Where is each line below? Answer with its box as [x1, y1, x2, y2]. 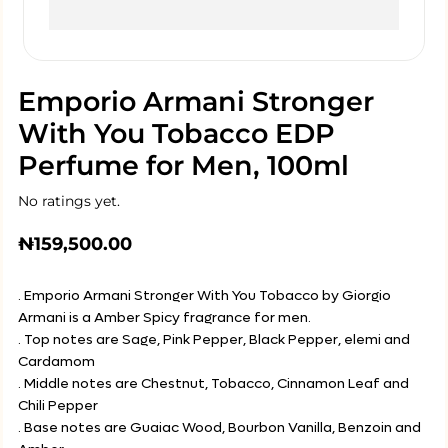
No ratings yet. [18, 192, 120, 210]
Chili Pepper [18, 396, 98, 415]
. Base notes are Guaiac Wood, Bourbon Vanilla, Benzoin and [18, 418, 421, 437]
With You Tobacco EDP [18, 117, 335, 150]
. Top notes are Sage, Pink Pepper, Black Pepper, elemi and [18, 330, 410, 349]
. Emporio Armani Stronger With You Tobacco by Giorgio [18, 286, 391, 305]
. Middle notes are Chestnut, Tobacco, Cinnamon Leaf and [18, 374, 409, 393]
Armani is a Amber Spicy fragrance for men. [18, 308, 311, 327]
